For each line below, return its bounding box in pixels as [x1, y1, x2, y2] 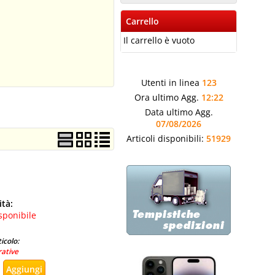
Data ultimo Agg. [144, 106, 213, 118]
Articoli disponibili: [126, 133, 206, 144]
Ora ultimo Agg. [134, 91, 201, 103]
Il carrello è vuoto [123, 34, 195, 46]
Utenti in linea [141, 77, 202, 88]
